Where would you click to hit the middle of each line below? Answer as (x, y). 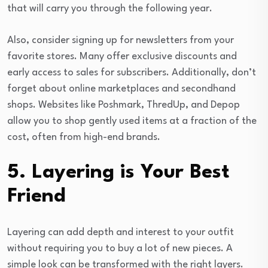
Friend (36, 197)
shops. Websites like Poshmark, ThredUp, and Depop (124, 105)
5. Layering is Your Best (118, 173)
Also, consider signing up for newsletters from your (121, 41)
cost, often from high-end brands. (84, 138)
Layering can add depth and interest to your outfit (121, 233)
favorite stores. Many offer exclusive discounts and (122, 57)
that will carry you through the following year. (110, 9)
